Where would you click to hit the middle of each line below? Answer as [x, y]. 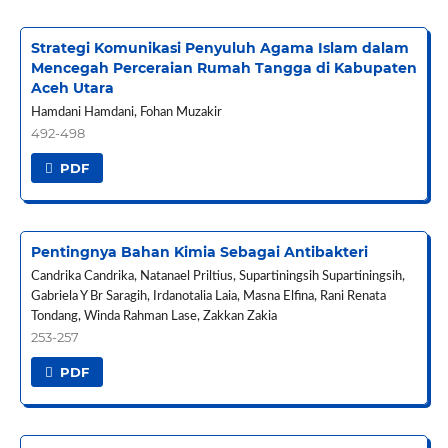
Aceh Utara [72, 87]
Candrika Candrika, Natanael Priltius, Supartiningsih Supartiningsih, [217, 276]
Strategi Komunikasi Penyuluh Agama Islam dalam [219, 47]
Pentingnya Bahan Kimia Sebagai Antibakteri [199, 251]
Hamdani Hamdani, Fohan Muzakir [126, 112]
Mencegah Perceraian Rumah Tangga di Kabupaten [223, 67]
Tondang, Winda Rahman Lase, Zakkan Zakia [153, 316]
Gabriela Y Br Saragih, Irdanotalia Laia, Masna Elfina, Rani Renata [208, 296]
